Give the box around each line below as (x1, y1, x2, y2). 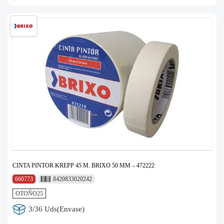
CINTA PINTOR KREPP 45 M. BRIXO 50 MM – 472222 (12, 161, 154, 169)
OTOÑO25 (15, 189, 43, 197)
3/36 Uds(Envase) (28, 205, 85, 213)
